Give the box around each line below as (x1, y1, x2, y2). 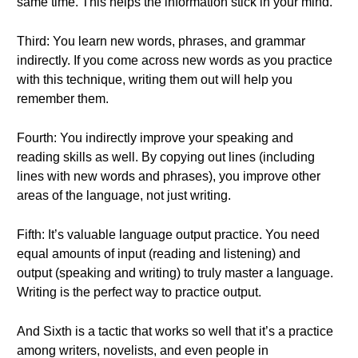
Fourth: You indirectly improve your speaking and (17, 131, 293, 145)
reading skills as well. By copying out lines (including (17, 150, 315, 164)
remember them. (17, 92, 109, 105)
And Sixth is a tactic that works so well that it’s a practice (17, 324, 333, 338)
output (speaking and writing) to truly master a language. (17, 266, 333, 280)
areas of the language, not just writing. (17, 189, 231, 202)
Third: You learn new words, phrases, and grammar (17, 34, 305, 48)
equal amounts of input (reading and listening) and (17, 247, 300, 261)
